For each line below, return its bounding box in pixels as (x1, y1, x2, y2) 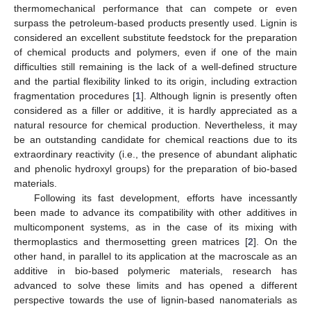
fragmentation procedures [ (14, 90, 136, 101)
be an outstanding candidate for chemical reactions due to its (14, 133, 297, 145)
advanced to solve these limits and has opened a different (14, 279, 297, 291)
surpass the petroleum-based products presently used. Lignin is (14, 17, 297, 28)
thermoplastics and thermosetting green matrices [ (14, 235, 249, 247)
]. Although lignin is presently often (141, 90, 298, 101)
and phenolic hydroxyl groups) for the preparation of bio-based (14, 162, 297, 174)
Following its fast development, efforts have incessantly (33, 192, 297, 203)
